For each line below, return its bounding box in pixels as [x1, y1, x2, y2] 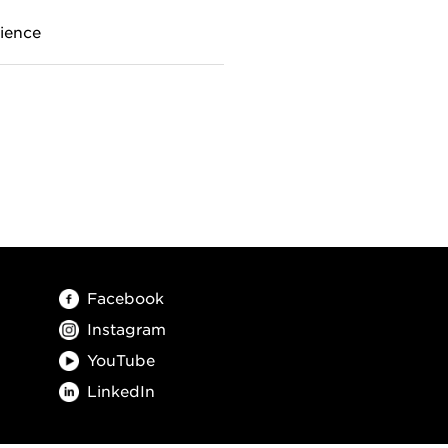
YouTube [86, 349, 155, 369]
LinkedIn [86, 380, 155, 400]
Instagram [86, 318, 166, 338]
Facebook [86, 287, 164, 307]
